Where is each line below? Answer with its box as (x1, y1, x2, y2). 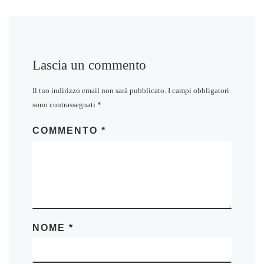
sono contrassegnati (32, 100, 97, 110)
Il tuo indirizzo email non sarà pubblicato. (32, 86, 166, 95)
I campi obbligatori (168, 86, 229, 95)
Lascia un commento (32, 57, 146, 72)
